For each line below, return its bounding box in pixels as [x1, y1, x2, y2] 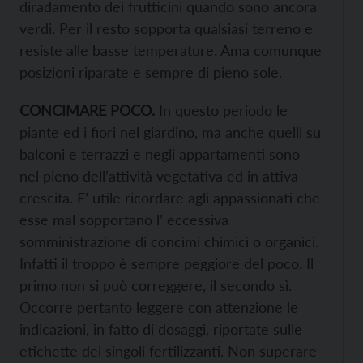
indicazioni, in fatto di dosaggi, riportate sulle [19, 319, 302, 338]
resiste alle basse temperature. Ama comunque [19, 41, 322, 59]
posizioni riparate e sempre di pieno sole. [19, 62, 282, 81]
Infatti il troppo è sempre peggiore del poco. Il [19, 254, 314, 272]
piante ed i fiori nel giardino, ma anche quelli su [19, 122, 321, 141]
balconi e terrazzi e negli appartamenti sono [19, 144, 300, 163]
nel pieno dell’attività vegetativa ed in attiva [19, 166, 298, 185]
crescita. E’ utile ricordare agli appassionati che [19, 188, 320, 207]
